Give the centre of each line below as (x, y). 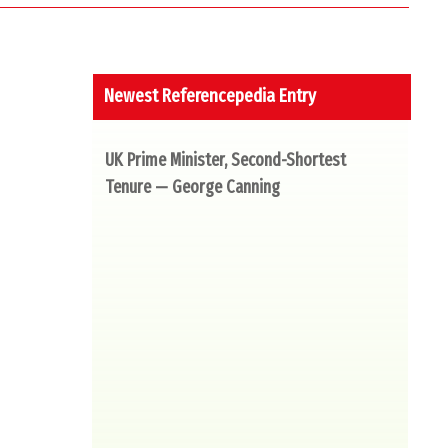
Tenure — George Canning (193, 187)
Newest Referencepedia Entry (210, 96)
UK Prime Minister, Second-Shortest (226, 160)
